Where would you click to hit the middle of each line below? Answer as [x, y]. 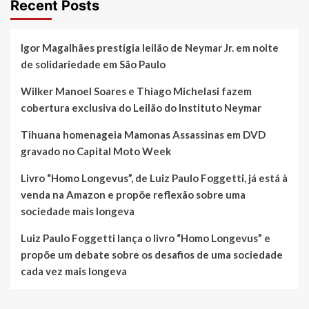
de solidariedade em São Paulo [93, 64]
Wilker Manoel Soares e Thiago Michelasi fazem [136, 91]
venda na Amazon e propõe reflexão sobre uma [133, 195]
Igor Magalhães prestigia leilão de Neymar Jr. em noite [150, 48]
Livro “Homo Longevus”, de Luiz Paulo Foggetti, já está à [154, 178]
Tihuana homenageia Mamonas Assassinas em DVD [143, 135]
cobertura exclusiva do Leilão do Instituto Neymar [141, 108]
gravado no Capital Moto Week [96, 151]
